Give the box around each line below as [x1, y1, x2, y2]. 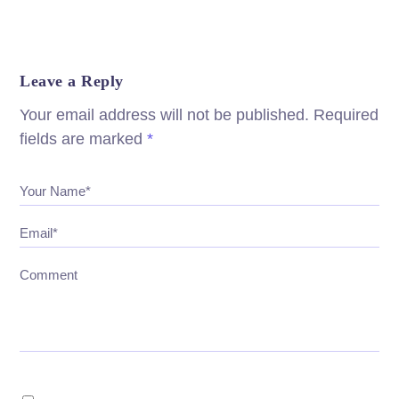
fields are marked [20, 130, 148, 149]
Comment [20, 267, 78, 283]
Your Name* [20, 183, 92, 199]
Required [313, 106, 379, 125]
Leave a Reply [20, 72, 124, 91]
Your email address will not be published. [20, 106, 310, 125]
